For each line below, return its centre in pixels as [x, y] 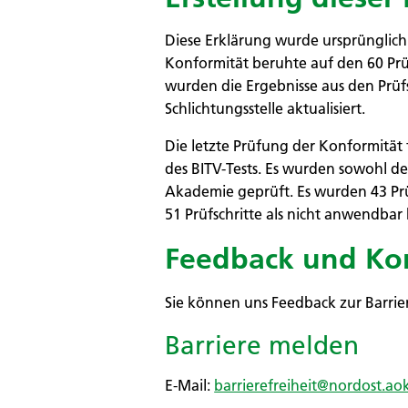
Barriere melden [262, 345]
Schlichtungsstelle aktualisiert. [265, 109]
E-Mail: [190, 385]
